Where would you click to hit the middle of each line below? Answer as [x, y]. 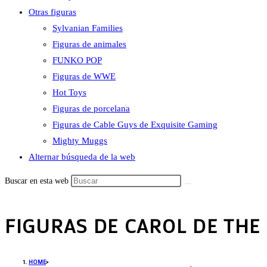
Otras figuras [52, 12]
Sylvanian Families [88, 28]
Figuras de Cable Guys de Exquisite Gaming [135, 125]
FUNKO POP [77, 60]
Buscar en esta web [38, 181]
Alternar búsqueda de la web [82, 157]
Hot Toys [69, 92]
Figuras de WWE [84, 76]
